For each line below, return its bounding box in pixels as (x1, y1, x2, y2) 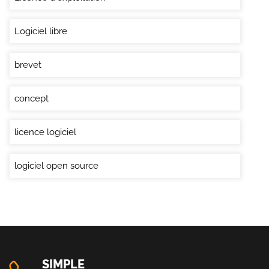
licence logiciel (14, 126, 76, 138)
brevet (14, 59, 41, 70)
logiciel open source (14, 160, 98, 171)
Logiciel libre (14, 25, 67, 37)
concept (14, 92, 49, 104)
